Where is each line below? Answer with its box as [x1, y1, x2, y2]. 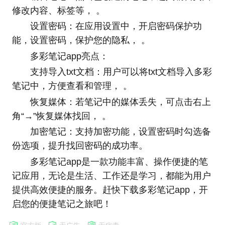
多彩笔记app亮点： [30, 51, 108, 61]
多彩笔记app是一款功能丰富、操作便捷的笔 [30, 157, 208, 167]
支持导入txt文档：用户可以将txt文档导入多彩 [30, 67, 212, 77]
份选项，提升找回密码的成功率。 [12, 141, 148, 151]
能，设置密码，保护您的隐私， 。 [12, 35, 150, 46]
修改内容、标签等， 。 [12, 5, 105, 16]
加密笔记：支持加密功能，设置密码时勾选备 [30, 127, 211, 137]
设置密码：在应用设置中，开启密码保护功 [30, 21, 202, 32]
